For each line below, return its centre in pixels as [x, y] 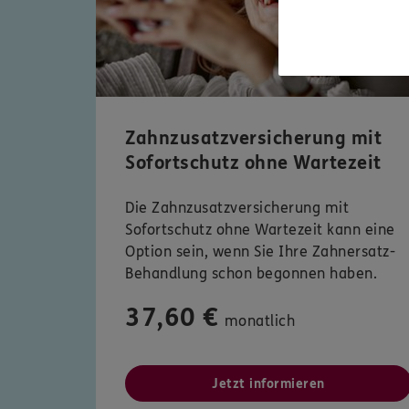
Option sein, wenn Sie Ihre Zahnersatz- [260, 252]
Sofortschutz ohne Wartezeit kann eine [260, 230]
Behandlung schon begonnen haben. [251, 274]
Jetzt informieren [268, 384]
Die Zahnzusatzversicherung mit [237, 208]
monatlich [259, 321]
